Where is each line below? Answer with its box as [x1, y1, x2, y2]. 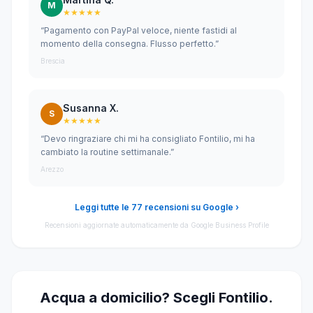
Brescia [41, 57, 65, 65]
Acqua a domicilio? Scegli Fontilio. [40, 289, 273, 306]
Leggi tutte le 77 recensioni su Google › [74, 202, 239, 212]
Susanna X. [63, 102, 119, 114]
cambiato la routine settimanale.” [41, 147, 174, 157]
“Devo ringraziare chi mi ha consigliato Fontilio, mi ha [41, 133, 255, 144]
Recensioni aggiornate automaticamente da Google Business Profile [44, 221, 269, 229]
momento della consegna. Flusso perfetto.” [41, 38, 219, 49]
